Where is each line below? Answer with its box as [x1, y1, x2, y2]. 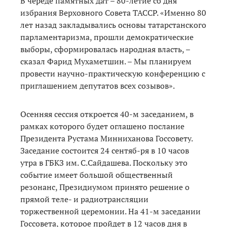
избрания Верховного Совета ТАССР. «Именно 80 [20, 7, 206, 18]
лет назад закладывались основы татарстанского [20, 19, 206, 30]
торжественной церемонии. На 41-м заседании [20, 205, 201, 217]
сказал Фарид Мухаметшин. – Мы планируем [20, 55, 192, 67]
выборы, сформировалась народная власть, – [20, 43, 190, 55]
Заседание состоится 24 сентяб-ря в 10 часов [20, 144, 189, 156]
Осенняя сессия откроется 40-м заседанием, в [20, 108, 194, 120]
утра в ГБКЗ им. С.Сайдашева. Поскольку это [20, 157, 187, 168]
